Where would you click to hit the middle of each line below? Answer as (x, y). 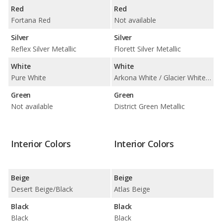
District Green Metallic (149, 106)
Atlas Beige (132, 189)
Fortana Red (31, 20)
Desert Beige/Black (42, 189)
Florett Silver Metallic (147, 49)
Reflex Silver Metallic (44, 49)
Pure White (28, 77)
